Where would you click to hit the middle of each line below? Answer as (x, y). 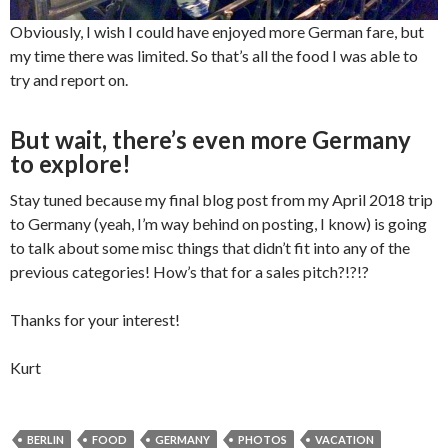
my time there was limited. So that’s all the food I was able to (214, 55)
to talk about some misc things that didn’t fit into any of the (210, 247)
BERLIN (45, 439)
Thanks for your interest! (95, 319)
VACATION (344, 439)
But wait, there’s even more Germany (210, 139)
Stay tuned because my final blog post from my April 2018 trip (221, 199)
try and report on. (69, 79)
